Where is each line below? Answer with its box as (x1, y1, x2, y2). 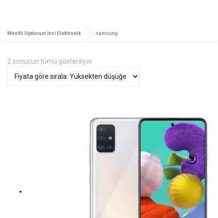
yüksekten (92, 89, 124, 97)
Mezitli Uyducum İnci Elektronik (7, 30, 81, 36)
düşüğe (92, 99, 115, 108)
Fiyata (92, 56, 110, 65)
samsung (96, 30, 118, 36)
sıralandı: (92, 78, 119, 86)
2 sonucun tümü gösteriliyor (7, 57, 92, 65)
